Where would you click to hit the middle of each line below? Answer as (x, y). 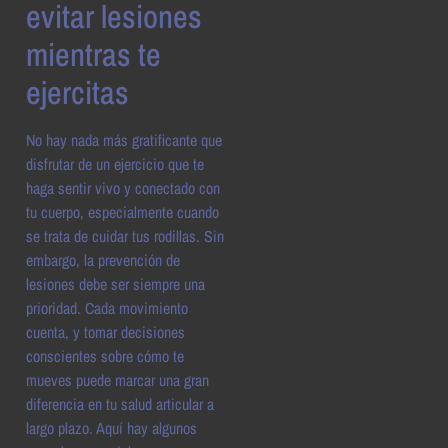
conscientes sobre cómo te (105, 356)
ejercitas (77, 93)
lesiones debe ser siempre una (115, 284)
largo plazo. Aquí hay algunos (111, 428)
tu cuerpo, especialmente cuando (122, 212)
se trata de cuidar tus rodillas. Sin (125, 236)
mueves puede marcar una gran (117, 380)
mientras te (93, 55)
